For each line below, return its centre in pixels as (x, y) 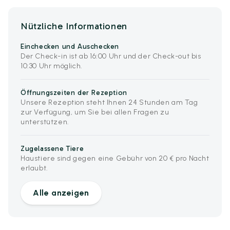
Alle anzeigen (61, 193)
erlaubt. (34, 168)
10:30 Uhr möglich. (52, 66)
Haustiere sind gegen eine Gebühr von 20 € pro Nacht (115, 158)
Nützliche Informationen (74, 26)
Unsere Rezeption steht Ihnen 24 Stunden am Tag (109, 102)
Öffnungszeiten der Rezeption (74, 93)
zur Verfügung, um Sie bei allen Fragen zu (95, 112)
